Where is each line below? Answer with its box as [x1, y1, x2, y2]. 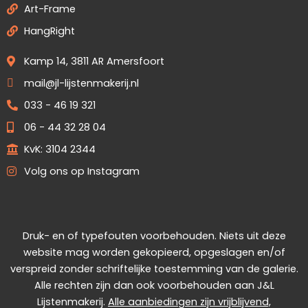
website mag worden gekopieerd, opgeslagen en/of [23, 245, 285, 260]
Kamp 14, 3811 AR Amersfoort [24, 54, 164, 69]
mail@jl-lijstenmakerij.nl [24, 76, 139, 91]
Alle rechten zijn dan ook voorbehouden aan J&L [34, 278, 274, 293]
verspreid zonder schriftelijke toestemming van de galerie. [10, 262, 298, 276]
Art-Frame [24, 2, 76, 16]
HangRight [24, 24, 75, 38]
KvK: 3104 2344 [24, 142, 96, 157]
